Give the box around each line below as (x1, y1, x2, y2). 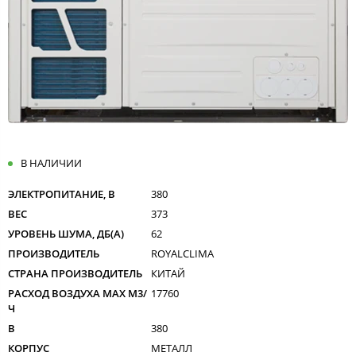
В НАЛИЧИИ (21, 155, 82, 170)
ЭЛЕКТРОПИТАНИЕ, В (8, 186, 115, 201)
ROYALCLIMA (151, 246, 214, 261)
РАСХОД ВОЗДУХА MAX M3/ (8, 285, 147, 300)
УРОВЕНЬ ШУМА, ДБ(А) (8, 226, 124, 241)
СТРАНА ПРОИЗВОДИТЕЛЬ (8, 265, 142, 281)
